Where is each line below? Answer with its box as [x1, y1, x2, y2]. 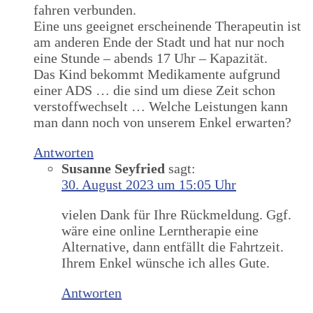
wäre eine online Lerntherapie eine [61, 223, 259, 239]
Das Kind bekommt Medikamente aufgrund [34, 66, 280, 82]
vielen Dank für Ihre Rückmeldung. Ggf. [61, 207, 291, 223]
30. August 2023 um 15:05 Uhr [61, 177, 236, 193]
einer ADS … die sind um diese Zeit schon [34, 82, 275, 99]
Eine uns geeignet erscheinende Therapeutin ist [34, 18, 301, 34]
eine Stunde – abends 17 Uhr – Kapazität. [34, 50, 268, 66]
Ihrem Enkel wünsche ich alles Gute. [61, 255, 270, 271]
